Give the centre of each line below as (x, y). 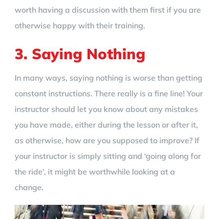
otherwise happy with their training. (80, 25)
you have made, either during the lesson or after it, (106, 124)
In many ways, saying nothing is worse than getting (109, 77)
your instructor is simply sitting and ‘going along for (108, 156)
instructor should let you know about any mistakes (106, 109)
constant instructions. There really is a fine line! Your (109, 93)
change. (29, 187)
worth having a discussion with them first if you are (108, 10)
